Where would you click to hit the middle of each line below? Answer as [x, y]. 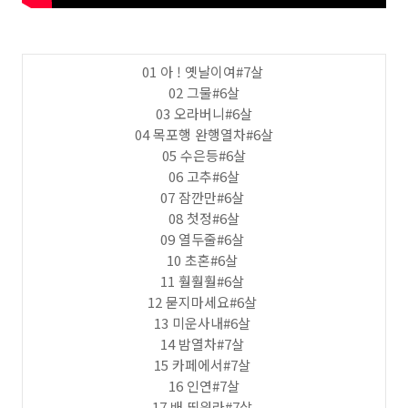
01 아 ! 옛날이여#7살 [204, 71]
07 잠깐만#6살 [204, 197]
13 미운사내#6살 [204, 323]
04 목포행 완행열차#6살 [204, 134]
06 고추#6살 [204, 176]
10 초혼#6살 [204, 260]
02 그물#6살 [204, 92]
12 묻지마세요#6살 [204, 302]
